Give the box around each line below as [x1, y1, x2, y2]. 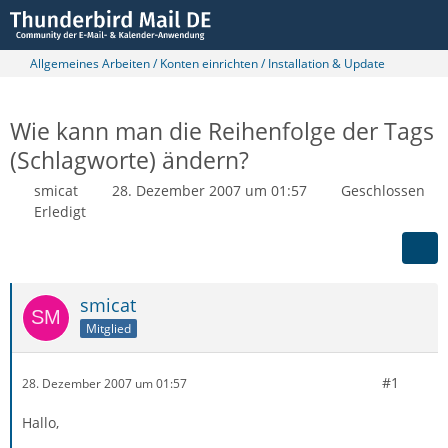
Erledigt [34, 202, 86, 221]
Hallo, [22, 413, 59, 432]
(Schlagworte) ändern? [10, 144, 249, 176]
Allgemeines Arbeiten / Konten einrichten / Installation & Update [30, 55, 385, 72]
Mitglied [86, 319, 131, 337]
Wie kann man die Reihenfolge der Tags [10, 115, 434, 147]
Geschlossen [341, 181, 425, 200]
